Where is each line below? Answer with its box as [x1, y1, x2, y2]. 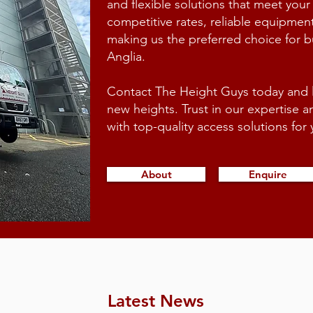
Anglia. [107, 49, 145, 64]
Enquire [249, 168, 287, 181]
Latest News [108, 291, 204, 311]
